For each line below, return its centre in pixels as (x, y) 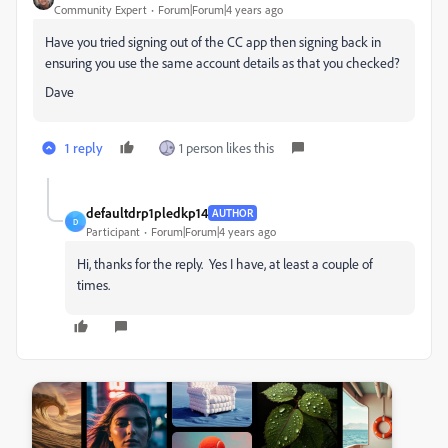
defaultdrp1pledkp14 (147, 212)
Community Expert (100, 9)
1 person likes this (226, 147)
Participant (113, 231)
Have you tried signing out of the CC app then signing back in (213, 41)
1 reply (84, 147)
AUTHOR (232, 212)
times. (93, 284)
